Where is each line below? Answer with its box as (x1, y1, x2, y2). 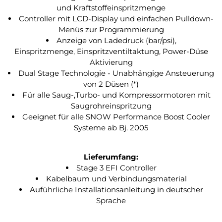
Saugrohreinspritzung (70, 101, 152, 111)
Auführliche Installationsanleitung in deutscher (29, 185, 203, 194)
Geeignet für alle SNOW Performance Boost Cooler (22, 112, 210, 121)
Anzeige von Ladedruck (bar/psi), (56, 36, 176, 45)
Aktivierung (89, 57, 133, 67)
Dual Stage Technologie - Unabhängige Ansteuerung (18, 68, 214, 78)
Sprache (96, 196, 126, 205)
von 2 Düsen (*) (83, 79, 139, 89)
